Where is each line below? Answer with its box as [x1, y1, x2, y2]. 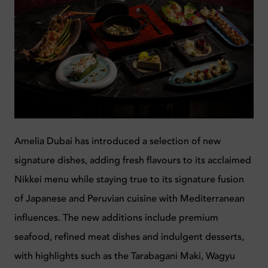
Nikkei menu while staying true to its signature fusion [14, 172, 244, 186]
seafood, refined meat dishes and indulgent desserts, [14, 230, 244, 243]
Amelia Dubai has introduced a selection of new [14, 134, 221, 148]
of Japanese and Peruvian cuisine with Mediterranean [14, 191, 245, 205]
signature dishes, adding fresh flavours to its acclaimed [14, 153, 251, 167]
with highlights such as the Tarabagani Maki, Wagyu [14, 249, 235, 263]
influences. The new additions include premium [14, 211, 218, 224]
